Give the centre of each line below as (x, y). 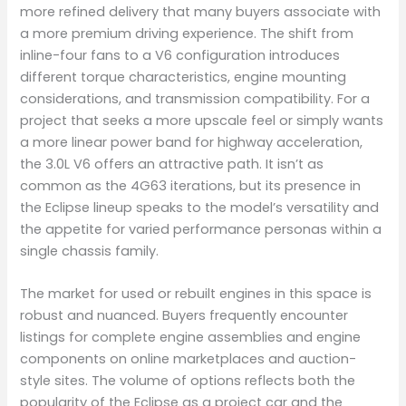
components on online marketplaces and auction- (188, 359)
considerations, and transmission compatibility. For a (195, 98)
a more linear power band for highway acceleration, (192, 142)
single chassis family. (90, 251)
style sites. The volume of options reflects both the (188, 381)
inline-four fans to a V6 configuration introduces (180, 55)
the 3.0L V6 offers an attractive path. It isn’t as (172, 164)
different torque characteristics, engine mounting (184, 77)
